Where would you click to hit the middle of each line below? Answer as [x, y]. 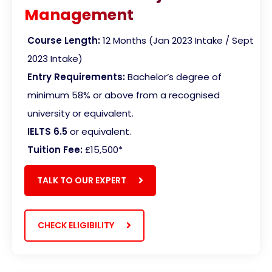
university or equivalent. [80, 113]
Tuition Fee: [56, 149]
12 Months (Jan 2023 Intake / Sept [178, 40]
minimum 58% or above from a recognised [124, 95]
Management [79, 15]
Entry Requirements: [76, 76]
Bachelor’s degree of [175, 76]
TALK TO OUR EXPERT [82, 180]
